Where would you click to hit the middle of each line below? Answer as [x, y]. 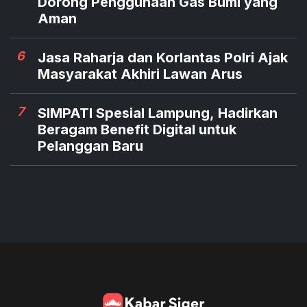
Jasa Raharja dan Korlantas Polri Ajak [163, 58]
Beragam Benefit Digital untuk [137, 130]
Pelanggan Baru [90, 146]
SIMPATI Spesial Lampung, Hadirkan [158, 113]
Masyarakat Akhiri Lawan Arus [140, 74]
